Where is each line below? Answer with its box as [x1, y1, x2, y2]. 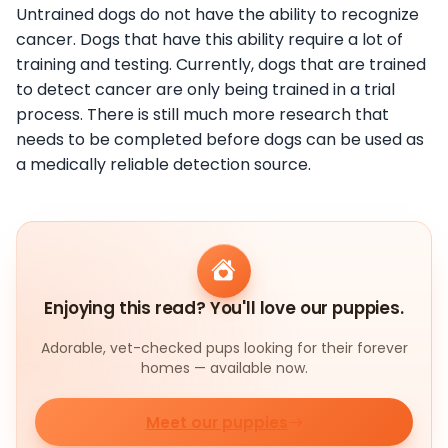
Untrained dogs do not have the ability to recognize [16, 2, 419, 26]
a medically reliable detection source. [16, 152, 311, 176]
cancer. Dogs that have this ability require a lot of [16, 27, 403, 51]
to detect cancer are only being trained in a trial [16, 77, 395, 101]
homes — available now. [140, 358, 308, 379]
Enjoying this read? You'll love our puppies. [44, 296, 404, 321]
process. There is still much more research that [16, 102, 389, 126]
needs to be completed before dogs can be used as [16, 127, 424, 151]
